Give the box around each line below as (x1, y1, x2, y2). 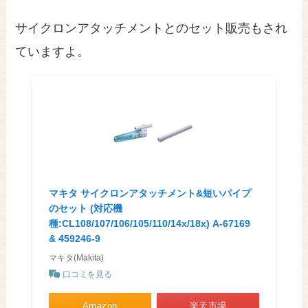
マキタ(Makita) (48, 253, 104, 263)
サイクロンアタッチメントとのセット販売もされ (15, 21, 288, 36)
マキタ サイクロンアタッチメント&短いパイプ (48, 188, 251, 199)
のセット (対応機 (48, 203, 122, 214)
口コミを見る (62, 269, 112, 280)
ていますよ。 (15, 45, 90, 59)
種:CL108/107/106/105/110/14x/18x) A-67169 (48, 218, 250, 230)
